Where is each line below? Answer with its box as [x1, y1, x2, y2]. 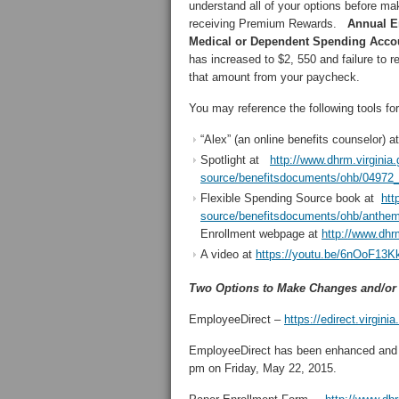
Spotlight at [200, 153, 270, 167]
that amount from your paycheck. [189, 70, 360, 84]
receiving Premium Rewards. [189, 17, 347, 30]
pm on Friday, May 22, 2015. [189, 362, 337, 375]
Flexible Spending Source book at [200, 191, 381, 205]
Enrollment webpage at [200, 227, 322, 240]
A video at [200, 248, 256, 261]
